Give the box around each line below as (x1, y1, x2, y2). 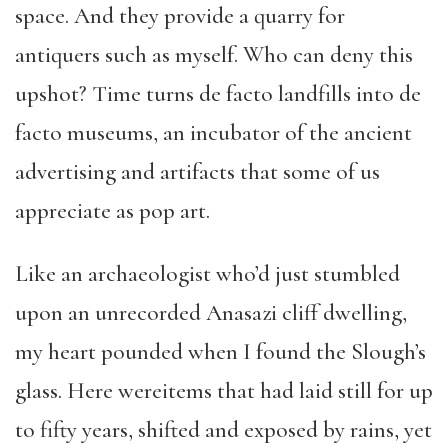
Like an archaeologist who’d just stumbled (15, 259, 400, 288)
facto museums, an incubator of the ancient (15, 118, 412, 147)
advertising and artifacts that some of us (15, 157, 380, 186)
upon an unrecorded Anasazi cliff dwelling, (15, 298, 407, 327)
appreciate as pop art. (15, 196, 210, 225)
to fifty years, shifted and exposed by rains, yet (15, 415, 432, 444)
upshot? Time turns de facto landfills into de (15, 79, 421, 108)
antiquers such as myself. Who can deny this (15, 40, 413, 69)
